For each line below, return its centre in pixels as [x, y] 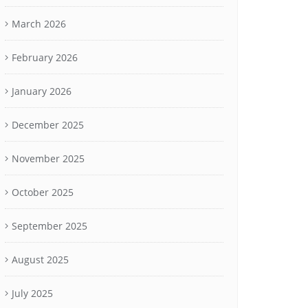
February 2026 [45, 57]
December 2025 [48, 125]
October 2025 [43, 192]
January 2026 [42, 91]
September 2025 [49, 226]
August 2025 [40, 260]
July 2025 [32, 293]
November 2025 [48, 158]
